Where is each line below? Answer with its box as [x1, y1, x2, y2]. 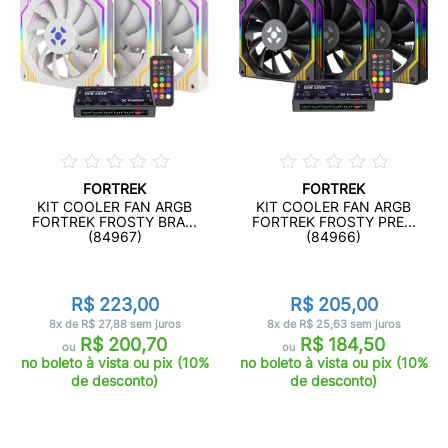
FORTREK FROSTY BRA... [32, 213, 197, 230]
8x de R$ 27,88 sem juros [48, 317, 181, 331]
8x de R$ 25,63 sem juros [266, 317, 401, 331]
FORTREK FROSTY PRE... [251, 213, 416, 230]
